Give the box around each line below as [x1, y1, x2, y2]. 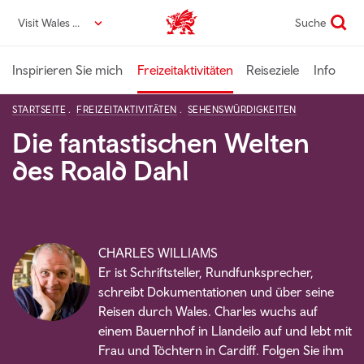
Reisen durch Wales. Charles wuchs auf [98, 304, 318, 318]
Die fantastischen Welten [12, 127, 310, 158]
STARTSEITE [12, 104, 66, 115]
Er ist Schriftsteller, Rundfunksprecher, [98, 265, 314, 279]
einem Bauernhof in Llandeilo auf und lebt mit [98, 323, 352, 338]
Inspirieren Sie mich [12, 63, 123, 77]
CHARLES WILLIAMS [98, 245, 218, 260]
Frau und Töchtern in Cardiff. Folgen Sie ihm [98, 343, 344, 357]
